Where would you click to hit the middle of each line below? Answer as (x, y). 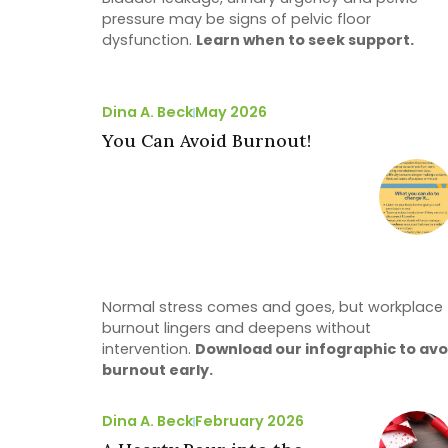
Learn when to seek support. (305, 40)
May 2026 (231, 112)
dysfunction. (149, 40)
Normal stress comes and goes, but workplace (272, 307)
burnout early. (157, 370)
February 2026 (249, 421)
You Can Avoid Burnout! (206, 141)
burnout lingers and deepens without (236, 328)
